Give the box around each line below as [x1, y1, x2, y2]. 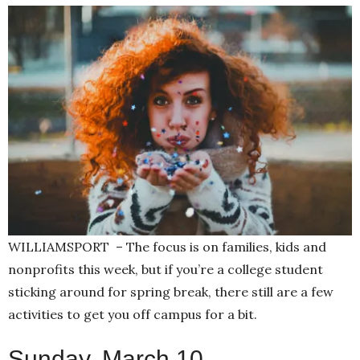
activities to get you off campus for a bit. [8, 305, 257, 322]
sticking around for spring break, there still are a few [8, 283, 333, 300]
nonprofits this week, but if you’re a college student [8, 260, 323, 277]
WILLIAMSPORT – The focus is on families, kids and [8, 238, 326, 255]
